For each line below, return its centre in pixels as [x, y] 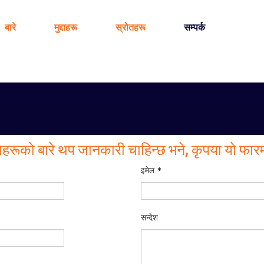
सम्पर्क [194, 27]
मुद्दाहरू [67, 27]
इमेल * [151, 170]
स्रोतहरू [131, 27]
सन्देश [149, 217]
